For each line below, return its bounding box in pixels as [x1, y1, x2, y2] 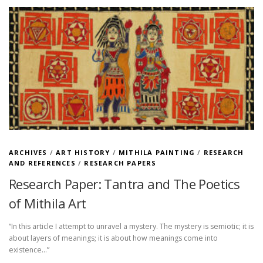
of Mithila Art [9, 194, 86, 212]
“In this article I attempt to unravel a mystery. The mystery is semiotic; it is [9, 221, 254, 231]
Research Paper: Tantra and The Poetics [9, 174, 240, 193]
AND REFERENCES [9, 158, 76, 167]
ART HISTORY [56, 147, 110, 157]
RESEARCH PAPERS [84, 158, 157, 167]
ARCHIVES [9, 147, 48, 157]
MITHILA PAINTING [119, 147, 195, 157]
